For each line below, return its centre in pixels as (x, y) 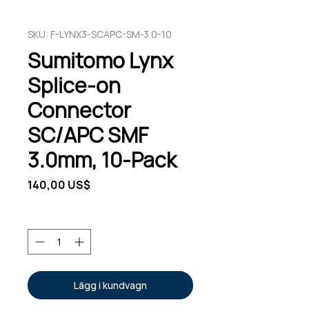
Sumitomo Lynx (100, 60)
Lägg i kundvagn (110, 285)
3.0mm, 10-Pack (102, 160)
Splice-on (74, 85)
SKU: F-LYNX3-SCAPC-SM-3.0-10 (100, 34)
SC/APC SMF (88, 135)
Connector (79, 110)
